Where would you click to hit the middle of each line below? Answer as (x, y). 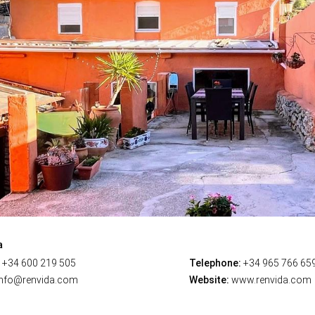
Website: (209, 280)
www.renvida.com (270, 280)
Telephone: (215, 263)
